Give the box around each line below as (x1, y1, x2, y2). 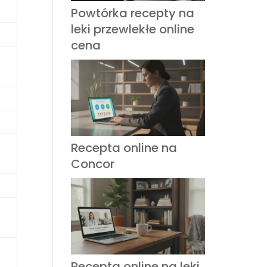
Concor (71, 156, 115, 172)
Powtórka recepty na (71, 4, 195, 21)
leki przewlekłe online (71, 20, 195, 38)
